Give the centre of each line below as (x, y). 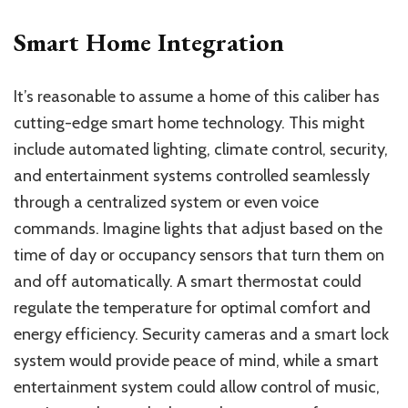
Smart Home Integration (149, 42)
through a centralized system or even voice (166, 203)
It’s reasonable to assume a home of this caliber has (197, 97)
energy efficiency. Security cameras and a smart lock (201, 335)
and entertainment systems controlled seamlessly (192, 176)
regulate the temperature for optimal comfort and (192, 308)
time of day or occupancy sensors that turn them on (199, 255)
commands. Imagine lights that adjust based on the (198, 229)
